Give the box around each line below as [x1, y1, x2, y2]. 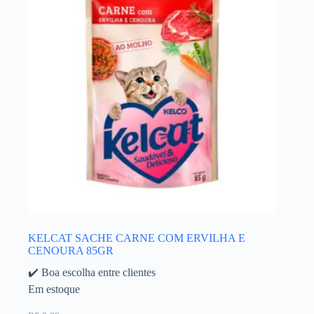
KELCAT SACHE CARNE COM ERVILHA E [28, 232, 245, 245]
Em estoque [28, 283, 80, 296]
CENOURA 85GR [28, 245, 114, 257]
